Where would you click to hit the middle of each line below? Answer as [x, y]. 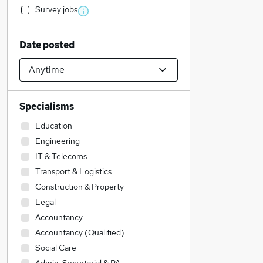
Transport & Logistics [73, 171]
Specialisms [47, 107]
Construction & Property [80, 187]
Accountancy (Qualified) [80, 232]
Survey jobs [56, 9]
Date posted [47, 45]
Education [54, 126]
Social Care [56, 248]
